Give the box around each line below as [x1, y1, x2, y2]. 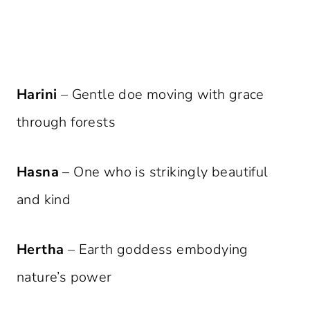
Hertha [17, 240, 64, 259]
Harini [17, 85, 57, 104]
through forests [17, 113, 116, 132]
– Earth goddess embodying [64, 240, 248, 259]
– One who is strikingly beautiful [59, 163, 268, 182]
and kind [17, 190, 71, 210]
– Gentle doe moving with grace [57, 85, 264, 104]
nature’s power [17, 268, 112, 287]
